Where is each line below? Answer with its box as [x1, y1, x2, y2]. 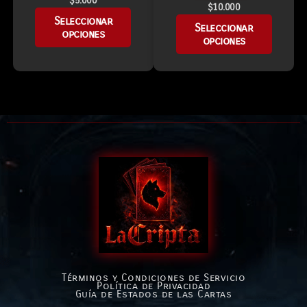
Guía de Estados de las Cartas [75, 287, 232, 300]
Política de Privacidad [97, 279, 210, 292]
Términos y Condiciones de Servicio [62, 271, 245, 284]
